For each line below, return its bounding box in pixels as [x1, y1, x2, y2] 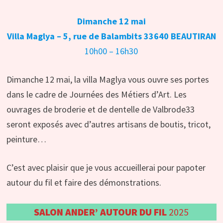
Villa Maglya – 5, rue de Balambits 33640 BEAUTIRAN [6, 30, 216, 42]
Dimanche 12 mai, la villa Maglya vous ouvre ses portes [6, 74, 209, 86]
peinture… [6, 133, 46, 145]
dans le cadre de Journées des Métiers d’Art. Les [6, 89, 187, 101]
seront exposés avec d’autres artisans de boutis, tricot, [6, 118, 211, 130]
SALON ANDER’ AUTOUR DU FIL [34, 206, 167, 219]
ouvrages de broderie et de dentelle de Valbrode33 [6, 104, 195, 115]
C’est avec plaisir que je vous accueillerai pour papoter [6, 162, 206, 174]
